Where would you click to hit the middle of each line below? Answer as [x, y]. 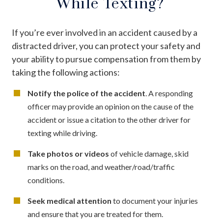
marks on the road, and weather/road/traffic [101, 166]
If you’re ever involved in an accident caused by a [105, 32]
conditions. [46, 180]
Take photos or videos [68, 153]
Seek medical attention [69, 200]
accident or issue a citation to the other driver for [109, 119]
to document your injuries [155, 200]
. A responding [169, 93]
